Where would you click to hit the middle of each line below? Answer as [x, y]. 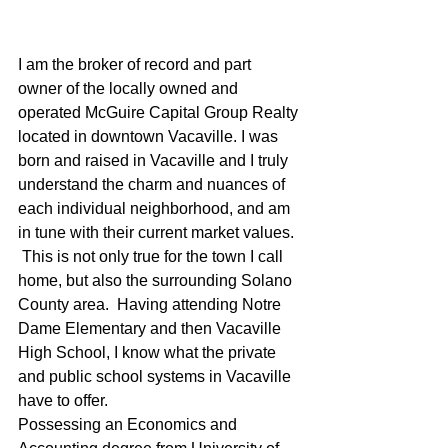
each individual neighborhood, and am [156, 208]
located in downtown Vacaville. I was [150, 136]
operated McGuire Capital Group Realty [160, 112]
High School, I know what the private [149, 352]
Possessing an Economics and [129, 424]
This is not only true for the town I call [152, 256]
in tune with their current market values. [158, 232]
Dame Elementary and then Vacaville [151, 328]
